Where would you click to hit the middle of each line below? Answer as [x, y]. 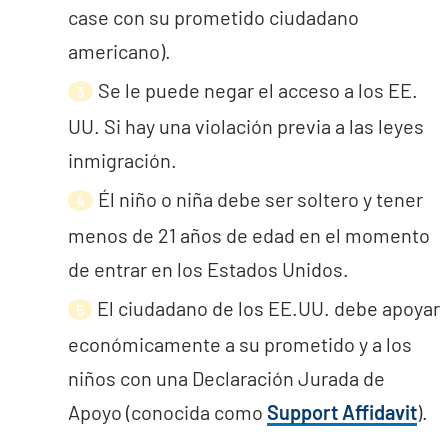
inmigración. [122, 160]
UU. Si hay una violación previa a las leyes [246, 126]
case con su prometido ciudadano [213, 17]
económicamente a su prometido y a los [240, 344]
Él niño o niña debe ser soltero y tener [260, 199]
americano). [119, 51]
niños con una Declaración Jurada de [226, 378]
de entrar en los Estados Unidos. [208, 269]
